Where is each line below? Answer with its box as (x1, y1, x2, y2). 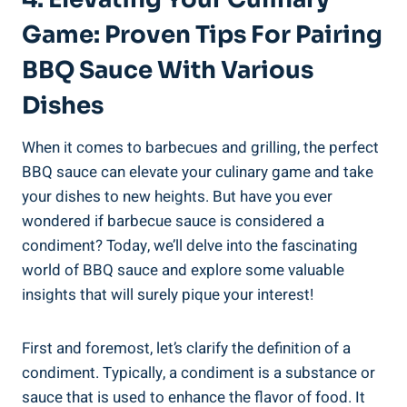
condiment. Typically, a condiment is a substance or (22, 361, 375, 384)
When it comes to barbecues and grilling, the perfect (22, 135, 379, 159)
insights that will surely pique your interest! (22, 283, 313, 306)
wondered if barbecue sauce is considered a (22, 209, 324, 233)
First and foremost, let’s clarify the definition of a (22, 336, 351, 360)
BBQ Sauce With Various (22, 55, 313, 85)
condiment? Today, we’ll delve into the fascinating (22, 233, 358, 257)
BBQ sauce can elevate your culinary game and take (22, 160, 373, 184)
